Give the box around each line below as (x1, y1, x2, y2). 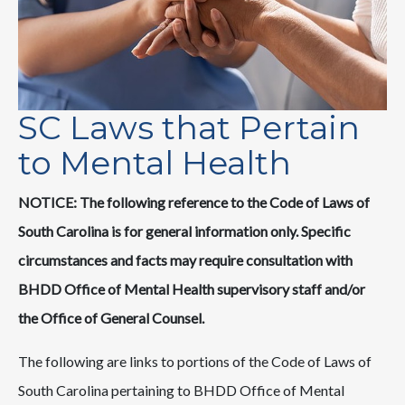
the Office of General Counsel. (18, 308, 210, 326)
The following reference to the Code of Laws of (80, 193, 370, 211)
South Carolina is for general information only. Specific (18, 221, 351, 240)
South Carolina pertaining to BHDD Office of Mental (18, 381, 344, 399)
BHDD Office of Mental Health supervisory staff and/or (18, 279, 365, 297)
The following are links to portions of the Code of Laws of (18, 352, 372, 370)
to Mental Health (18, 142, 291, 183)
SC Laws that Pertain (18, 107, 360, 147)
